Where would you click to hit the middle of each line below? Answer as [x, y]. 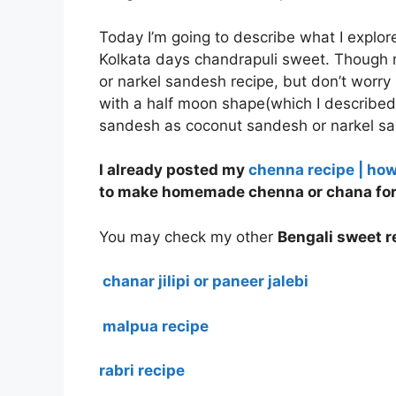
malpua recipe [156, 326]
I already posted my [174, 170]
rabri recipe [142, 371]
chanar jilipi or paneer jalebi [204, 282]
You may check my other [188, 236]
